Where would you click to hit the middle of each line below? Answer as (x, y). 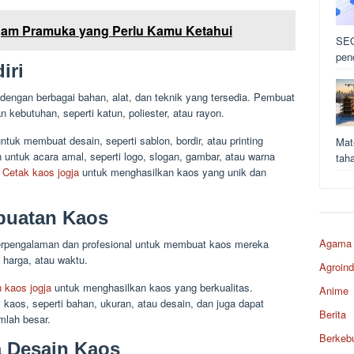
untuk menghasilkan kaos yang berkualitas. (152, 287)
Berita (333, 314)
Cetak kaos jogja (41, 171)
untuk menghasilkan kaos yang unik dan (173, 171)
